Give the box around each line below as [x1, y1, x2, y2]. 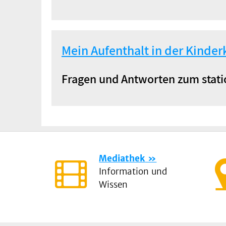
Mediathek [99, 152, 145, 164]
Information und [99, 165, 167, 177]
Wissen [99, 179, 128, 190]
